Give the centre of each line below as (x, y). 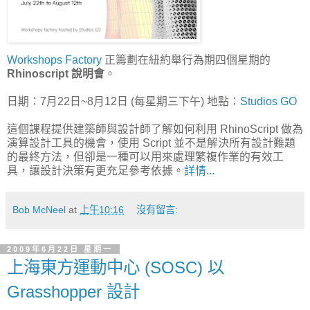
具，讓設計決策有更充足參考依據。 (95, 171)
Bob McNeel (39, 210)
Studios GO (268, 102)
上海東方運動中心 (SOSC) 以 (116, 268)
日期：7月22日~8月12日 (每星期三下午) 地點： (124, 102)
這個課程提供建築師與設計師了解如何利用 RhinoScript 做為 (155, 129)
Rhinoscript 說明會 (56, 74)
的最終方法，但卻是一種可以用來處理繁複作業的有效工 (145, 157)
